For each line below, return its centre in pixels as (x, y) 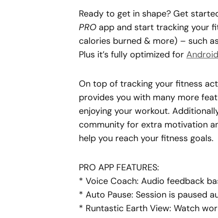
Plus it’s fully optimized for (133, 54)
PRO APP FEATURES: (119, 167)
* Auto (93, 195)
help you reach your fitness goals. (146, 138)
